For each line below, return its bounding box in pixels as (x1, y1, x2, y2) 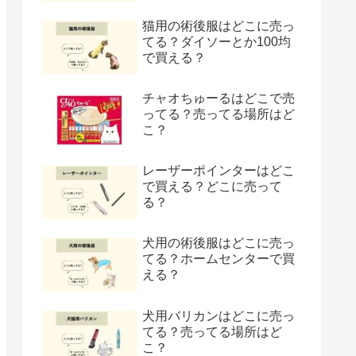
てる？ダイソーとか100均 (142, 34, 291, 48)
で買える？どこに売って (142, 180, 282, 194)
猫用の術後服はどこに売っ (142, 18, 295, 33)
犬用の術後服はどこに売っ (142, 236, 295, 250)
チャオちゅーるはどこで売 (142, 91, 295, 106)
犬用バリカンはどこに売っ (142, 308, 295, 323)
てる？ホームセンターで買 (142, 252, 295, 266)
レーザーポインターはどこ (142, 164, 295, 178)
